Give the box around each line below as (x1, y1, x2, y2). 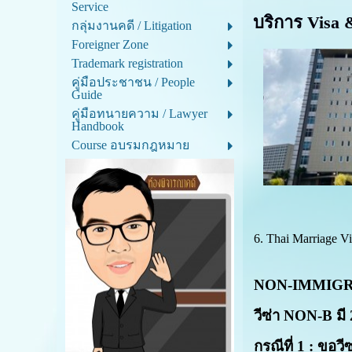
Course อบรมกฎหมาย (71, 138, 189, 152)
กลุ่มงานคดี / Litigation (71, 19, 192, 32)
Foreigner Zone (71, 38, 148, 51)
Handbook (71, 119, 124, 133)
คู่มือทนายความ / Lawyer (71, 107, 207, 120)
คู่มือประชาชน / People (71, 75, 195, 89)
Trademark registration (71, 57, 183, 70)
